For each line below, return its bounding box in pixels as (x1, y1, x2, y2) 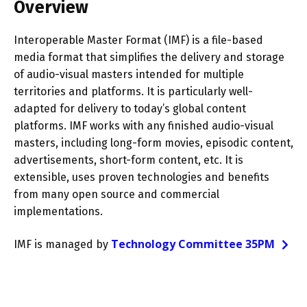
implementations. (14, 205, 103, 218)
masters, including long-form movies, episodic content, (14, 136, 293, 149)
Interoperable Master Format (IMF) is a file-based (14, 34, 263, 47)
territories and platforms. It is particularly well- (14, 85, 253, 98)
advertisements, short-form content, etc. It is (14, 153, 243, 167)
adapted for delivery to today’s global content (14, 102, 246, 115)
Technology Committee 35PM (111, 236, 275, 252)
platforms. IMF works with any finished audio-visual (14, 119, 273, 132)
